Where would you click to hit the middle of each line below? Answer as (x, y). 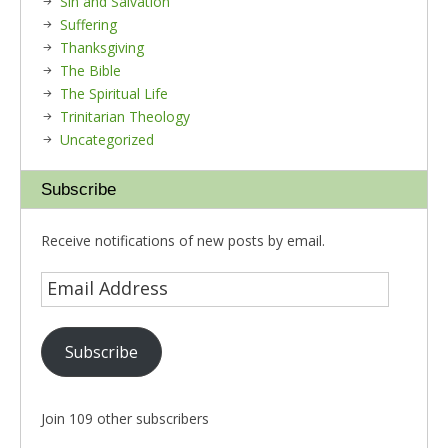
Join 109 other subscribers (125, 418)
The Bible (90, 70)
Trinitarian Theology (125, 116)
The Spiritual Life (114, 93)
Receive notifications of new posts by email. (183, 240)
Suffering (88, 24)
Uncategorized (107, 139)
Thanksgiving (102, 47)
